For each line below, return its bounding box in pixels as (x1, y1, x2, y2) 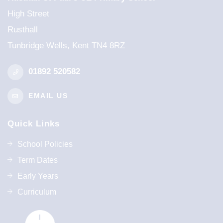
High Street (7, 9, 49, 18)
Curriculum (17, 188, 56, 196)
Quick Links (7, 119, 60, 128)
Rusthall (7, 25, 38, 34)
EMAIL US (28, 92, 68, 100)
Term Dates (17, 156, 58, 164)
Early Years (17, 172, 58, 180)
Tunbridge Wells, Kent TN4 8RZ (7, 41, 125, 50)
